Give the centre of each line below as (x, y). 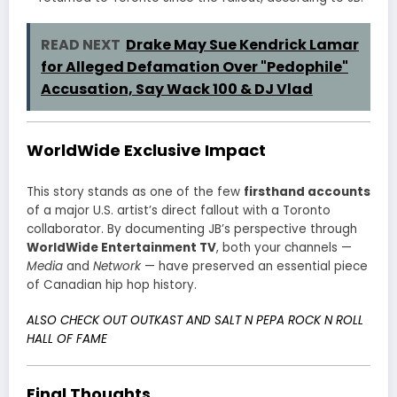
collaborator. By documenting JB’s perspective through (192, 229)
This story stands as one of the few (135, 191)
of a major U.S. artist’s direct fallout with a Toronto (179, 210)
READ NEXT (81, 45)
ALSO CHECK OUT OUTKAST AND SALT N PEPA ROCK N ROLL (195, 320)
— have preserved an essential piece (254, 266)
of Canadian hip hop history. (112, 284)
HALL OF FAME (67, 339)
